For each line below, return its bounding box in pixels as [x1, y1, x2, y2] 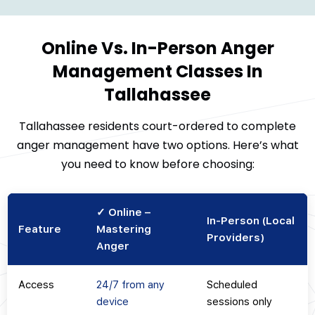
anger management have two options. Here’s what [16, 137, 299, 154]
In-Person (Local [207, 214, 295, 228]
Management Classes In [52, 60, 263, 84]
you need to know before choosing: [60, 156, 255, 173]
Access [18, 278, 54, 292]
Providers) [207, 231, 264, 245]
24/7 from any [96, 278, 165, 292]
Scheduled [207, 278, 257, 292]
